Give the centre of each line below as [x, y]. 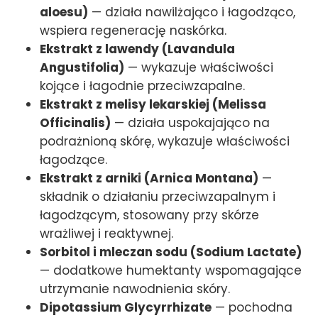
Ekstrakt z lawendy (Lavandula [137, 49]
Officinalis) [75, 122]
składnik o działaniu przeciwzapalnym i [158, 196]
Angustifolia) [82, 67]
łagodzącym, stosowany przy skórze [149, 215]
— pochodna [252, 307]
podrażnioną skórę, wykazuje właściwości [165, 141]
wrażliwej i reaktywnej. [106, 233]
